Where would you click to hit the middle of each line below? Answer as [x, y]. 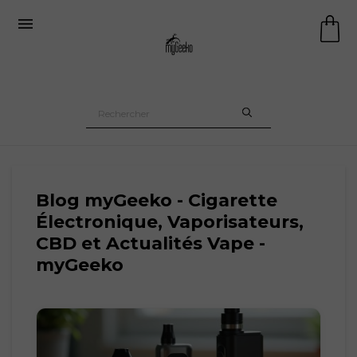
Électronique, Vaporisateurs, [170, 222]
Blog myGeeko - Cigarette [157, 200]
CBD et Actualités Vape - [151, 243]
